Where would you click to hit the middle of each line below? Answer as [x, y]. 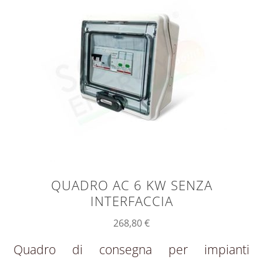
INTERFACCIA [131, 201]
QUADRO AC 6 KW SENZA [131, 185]
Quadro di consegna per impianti [131, 249]
